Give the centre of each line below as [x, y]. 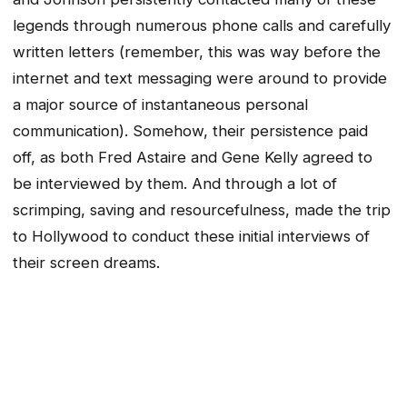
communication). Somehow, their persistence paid [190, 131]
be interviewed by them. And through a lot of [175, 184]
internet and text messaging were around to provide [200, 79]
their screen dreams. [86, 263]
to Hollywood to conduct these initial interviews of [191, 237]
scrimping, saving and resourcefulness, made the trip [202, 210]
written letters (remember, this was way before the [197, 52]
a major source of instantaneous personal [160, 105]
